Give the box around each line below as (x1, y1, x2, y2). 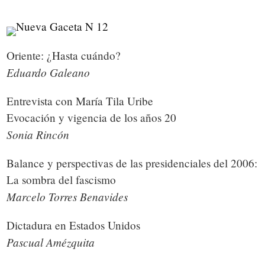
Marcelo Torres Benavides (6, 189, 131, 204)
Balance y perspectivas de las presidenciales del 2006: (6, 156, 257, 170)
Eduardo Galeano (6, 64, 93, 80)
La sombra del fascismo (6, 172, 119, 187)
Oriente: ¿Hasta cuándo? (6, 48, 124, 63)
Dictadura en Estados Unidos (6, 218, 144, 232)
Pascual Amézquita (6, 234, 95, 250)
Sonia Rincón (6, 127, 69, 142)
